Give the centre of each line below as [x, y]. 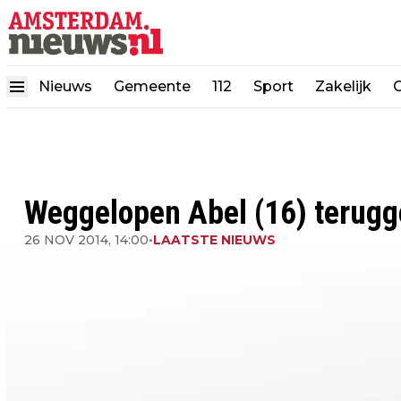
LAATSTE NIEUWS [214, 240]
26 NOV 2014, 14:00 [86, 240]
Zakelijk [343, 87]
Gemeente [152, 87]
